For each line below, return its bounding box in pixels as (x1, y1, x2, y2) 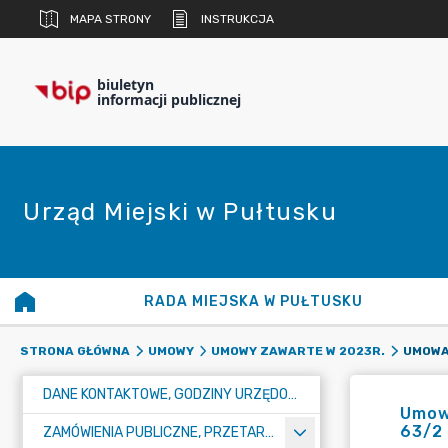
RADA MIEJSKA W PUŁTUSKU (143, 293, 363, 310)
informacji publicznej (97, 90, 241, 109)
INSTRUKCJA (201, 12, 274, 26)
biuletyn (97, 75, 154, 94)
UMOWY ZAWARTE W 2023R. (211, 344, 385, 358)
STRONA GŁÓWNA (20, 344, 130, 358)
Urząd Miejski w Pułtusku (23, 198, 337, 226)
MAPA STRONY (70, 12, 151, 26)
